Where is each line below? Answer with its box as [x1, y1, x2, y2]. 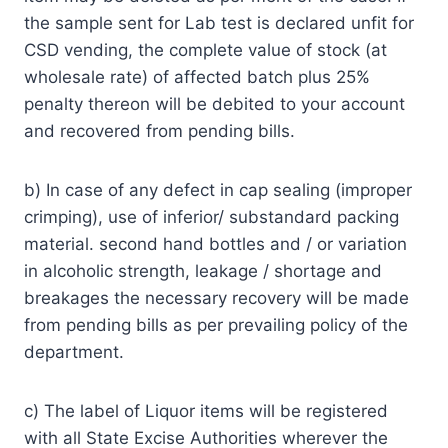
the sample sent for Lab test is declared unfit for [24, 12, 414, 33]
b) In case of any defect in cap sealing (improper [24, 179, 412, 200]
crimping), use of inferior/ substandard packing [24, 206, 399, 227]
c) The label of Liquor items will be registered [24, 400, 388, 421]
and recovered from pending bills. [24, 120, 295, 141]
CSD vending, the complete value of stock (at [24, 39, 387, 60]
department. [24, 341, 124, 362]
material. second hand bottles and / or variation [24, 233, 407, 254]
